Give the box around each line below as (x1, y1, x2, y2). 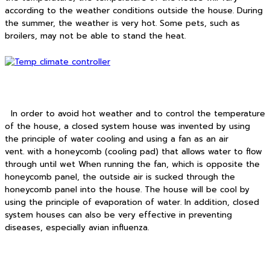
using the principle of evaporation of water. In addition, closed (5, 196, 259, 209)
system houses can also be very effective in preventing (5, 209, 232, 222)
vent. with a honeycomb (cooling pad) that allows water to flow (5, 146, 262, 159)
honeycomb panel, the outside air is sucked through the (5, 171, 235, 184)
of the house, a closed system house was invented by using (5, 121, 250, 133)
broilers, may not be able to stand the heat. (5, 30, 189, 42)
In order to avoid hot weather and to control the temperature (5, 108, 265, 121)
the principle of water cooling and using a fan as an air (5, 133, 228, 146)
